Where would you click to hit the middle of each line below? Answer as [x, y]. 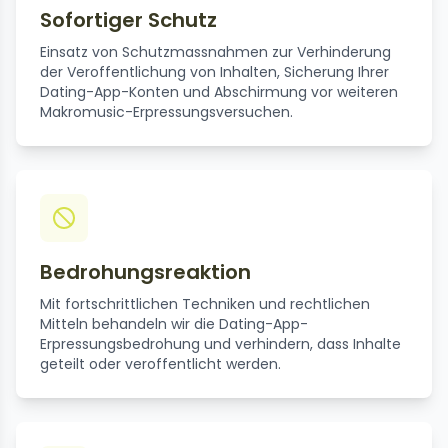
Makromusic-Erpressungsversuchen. [166, 112]
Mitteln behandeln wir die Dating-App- [174, 324]
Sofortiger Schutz [128, 20]
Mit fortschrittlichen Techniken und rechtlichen [205, 304]
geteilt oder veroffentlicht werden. [160, 364]
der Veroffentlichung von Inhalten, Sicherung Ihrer [214, 72]
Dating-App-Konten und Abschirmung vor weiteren [219, 92]
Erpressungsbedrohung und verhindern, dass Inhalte [220, 344]
